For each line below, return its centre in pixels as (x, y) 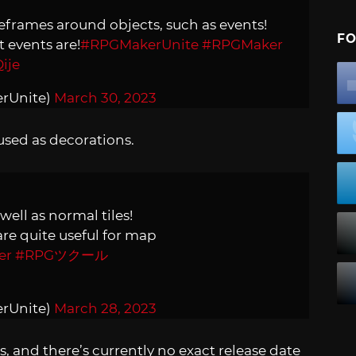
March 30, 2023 (105, 97)
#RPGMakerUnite (139, 44)
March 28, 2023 (105, 309)
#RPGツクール (62, 255)
